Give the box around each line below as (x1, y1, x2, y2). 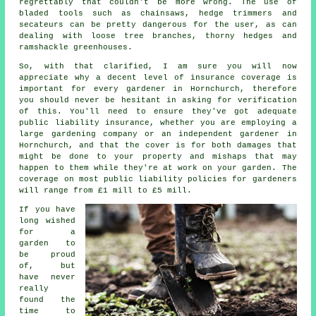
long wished (19, 216, 75, 225)
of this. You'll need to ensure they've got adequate (19, 107, 297, 116)
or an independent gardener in (137, 129, 297, 138)
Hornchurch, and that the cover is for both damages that (19, 140, 297, 150)
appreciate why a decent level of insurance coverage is (19, 73, 297, 82)
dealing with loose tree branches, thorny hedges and (19, 31, 297, 40)
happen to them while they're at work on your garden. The (19, 163, 297, 172)
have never (19, 272, 75, 281)
